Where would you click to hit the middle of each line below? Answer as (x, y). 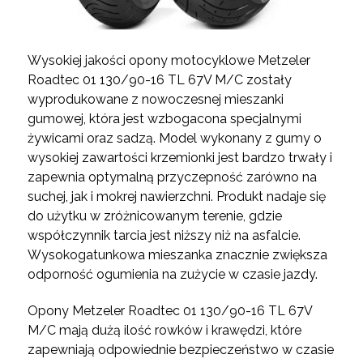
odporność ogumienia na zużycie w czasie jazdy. (174, 274)
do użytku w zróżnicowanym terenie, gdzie (154, 216)
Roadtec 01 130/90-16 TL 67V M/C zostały (159, 79)
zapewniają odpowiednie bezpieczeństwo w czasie (180, 349)
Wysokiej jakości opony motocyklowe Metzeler (169, 60)
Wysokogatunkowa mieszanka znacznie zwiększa (177, 254)
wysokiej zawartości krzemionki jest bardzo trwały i (179, 157)
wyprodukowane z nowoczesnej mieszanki (155, 99)
